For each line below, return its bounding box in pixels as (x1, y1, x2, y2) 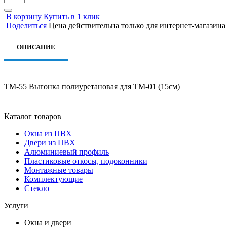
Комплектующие (24, 175, 83, 184)
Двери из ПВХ (24, 138, 75, 147)
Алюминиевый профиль (24, 147, 109, 157)
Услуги (4, 201, 28, 210)
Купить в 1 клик (44, 12, 100, 21)
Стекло (24, 184, 49, 193)
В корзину (4, 12, 42, 21)
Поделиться (6, 21, 47, 30)
